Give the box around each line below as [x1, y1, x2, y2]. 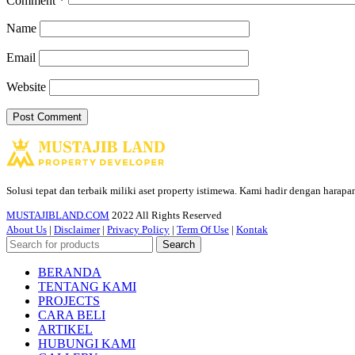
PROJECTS [38, 294, 100, 308]
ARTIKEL [38, 323, 93, 337]
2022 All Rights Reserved [112, 209, 222, 222]
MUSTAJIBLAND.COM [6, 209, 109, 222]
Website [6, 80, 46, 94]
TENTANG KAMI [38, 280, 136, 294]
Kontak [236, 223, 268, 236]
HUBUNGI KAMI [38, 337, 136, 351]
